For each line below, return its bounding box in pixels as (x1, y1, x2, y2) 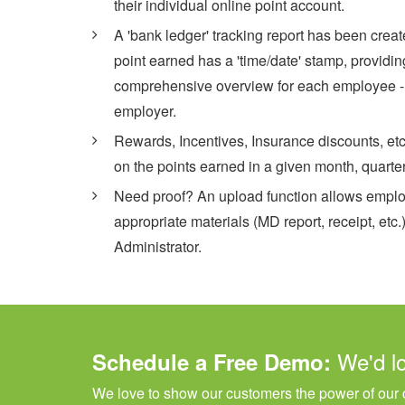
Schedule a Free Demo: (92, 346, 337, 377)
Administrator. (114, 236, 202, 257)
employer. (114, 100, 176, 121)
